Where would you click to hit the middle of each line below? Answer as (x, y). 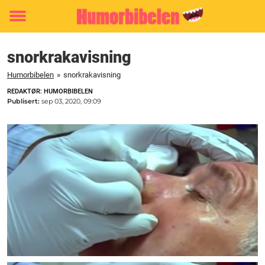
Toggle (25, 24)
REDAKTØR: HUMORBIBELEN (50, 91)
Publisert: (24, 101)
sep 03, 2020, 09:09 (71, 101)
